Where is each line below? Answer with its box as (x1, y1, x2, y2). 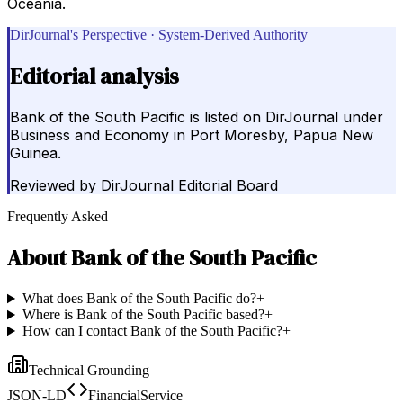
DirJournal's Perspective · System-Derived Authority (10, 26, 308, 42)
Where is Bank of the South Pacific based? (22, 307, 264, 323)
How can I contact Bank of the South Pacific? (22, 323, 282, 339)
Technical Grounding (29, 363, 149, 379)
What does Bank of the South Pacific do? (22, 291, 256, 307)
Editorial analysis (10, 60, 179, 91)
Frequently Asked (7, 209, 108, 225)
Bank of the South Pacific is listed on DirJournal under (10, 108, 383, 127)
